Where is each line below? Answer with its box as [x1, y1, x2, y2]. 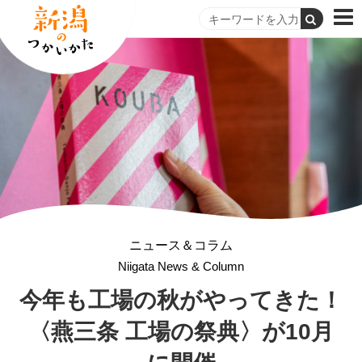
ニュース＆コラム [129, 238, 233, 252]
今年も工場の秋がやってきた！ [19, 287, 343, 313]
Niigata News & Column [118, 259, 244, 273]
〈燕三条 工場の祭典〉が [28, 318, 285, 344]
